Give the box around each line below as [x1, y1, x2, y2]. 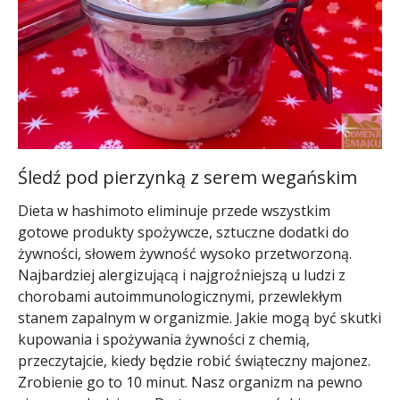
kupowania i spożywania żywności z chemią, [18, 329, 310, 350]
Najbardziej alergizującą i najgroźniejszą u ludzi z [18, 265, 346, 286]
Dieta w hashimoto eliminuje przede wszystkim [18, 201, 330, 221]
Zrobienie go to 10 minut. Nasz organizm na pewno [18, 372, 362, 393]
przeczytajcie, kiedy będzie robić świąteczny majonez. [18, 351, 371, 371]
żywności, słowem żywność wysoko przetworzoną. [18, 244, 352, 264]
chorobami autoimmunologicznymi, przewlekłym [18, 287, 342, 307]
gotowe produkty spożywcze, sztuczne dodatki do [18, 222, 349, 243]
